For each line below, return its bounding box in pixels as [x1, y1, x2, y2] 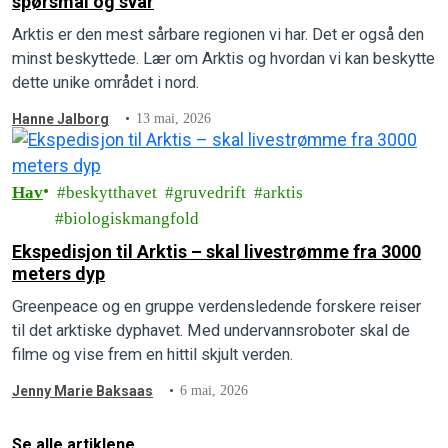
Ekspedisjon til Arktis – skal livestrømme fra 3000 [12, 240, 421, 262]
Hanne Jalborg [12, 110, 109, 127]
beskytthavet [66, 182, 157, 202]
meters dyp [12, 262, 105, 284]
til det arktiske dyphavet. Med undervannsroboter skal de [12, 320, 410, 340]
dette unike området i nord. [12, 72, 199, 92]
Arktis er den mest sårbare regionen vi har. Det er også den [12, 24, 424, 44]
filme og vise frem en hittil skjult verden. [12, 344, 293, 364]
